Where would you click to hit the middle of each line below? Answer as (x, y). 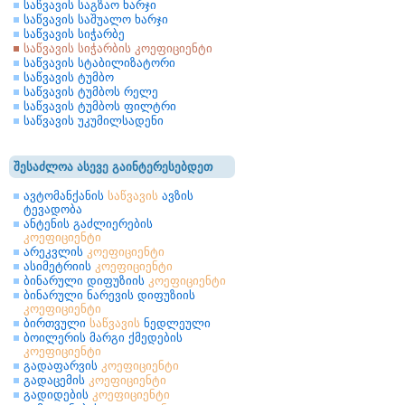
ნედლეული (175, 323)
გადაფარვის (62, 366)
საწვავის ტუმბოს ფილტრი (100, 106)
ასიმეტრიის (59, 266)
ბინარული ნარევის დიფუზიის (109, 295)
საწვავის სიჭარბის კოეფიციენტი (118, 48)
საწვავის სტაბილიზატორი (99, 63)
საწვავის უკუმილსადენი (94, 121)
